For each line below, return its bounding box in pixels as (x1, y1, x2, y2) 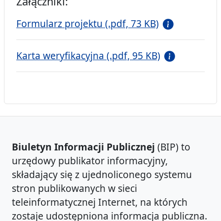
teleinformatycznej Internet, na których (12, 195, 187, 209)
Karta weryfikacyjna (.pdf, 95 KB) (16, 49, 160, 62)
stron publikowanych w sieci (12, 182, 137, 195)
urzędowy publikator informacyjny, (12, 154, 168, 167)
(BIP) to (155, 140, 190, 153)
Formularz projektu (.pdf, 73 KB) (16, 17, 159, 30)
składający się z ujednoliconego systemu (12, 168, 192, 181)
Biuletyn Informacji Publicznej (12, 140, 155, 153)
